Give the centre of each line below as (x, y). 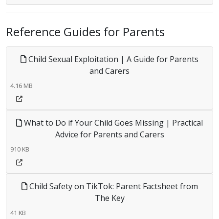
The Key (109, 198)
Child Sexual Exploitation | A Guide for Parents (112, 59)
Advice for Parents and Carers (109, 134)
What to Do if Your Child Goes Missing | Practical (112, 123)
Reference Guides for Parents (85, 32)
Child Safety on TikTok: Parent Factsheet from (112, 186)
